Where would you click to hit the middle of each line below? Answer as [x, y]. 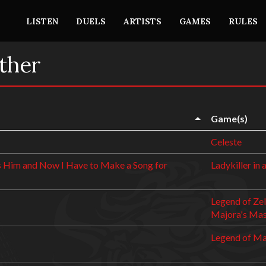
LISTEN [42, 21]
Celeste [226, 142]
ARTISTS [142, 21]
